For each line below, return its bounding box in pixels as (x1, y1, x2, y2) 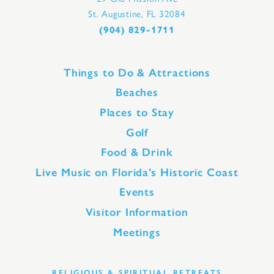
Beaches (115, 86, 159, 100)
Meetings (113, 225, 161, 239)
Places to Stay (99, 105, 175, 119)
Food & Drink (101, 146, 173, 160)
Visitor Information (86, 205, 188, 219)
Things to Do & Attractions (63, 65, 211, 80)
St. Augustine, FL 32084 (88, 8, 186, 20)
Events (119, 185, 155, 199)
